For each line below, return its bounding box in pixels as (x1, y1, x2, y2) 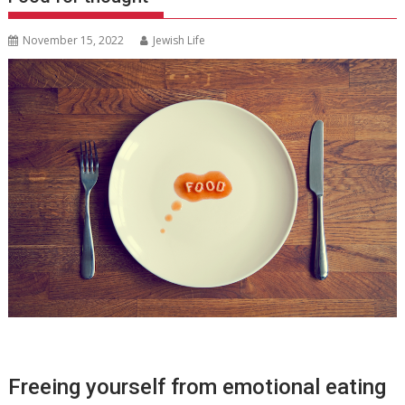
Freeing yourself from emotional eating (8, 374, 387, 400)
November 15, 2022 (23, 32, 125, 48)
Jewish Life (153, 32, 206, 48)
